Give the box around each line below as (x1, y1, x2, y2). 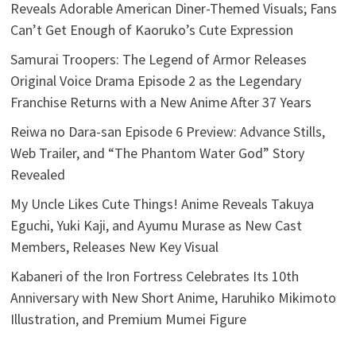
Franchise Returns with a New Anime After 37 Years (10, 93, 312, 112)
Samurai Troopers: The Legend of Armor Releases (10, 50, 308, 69)
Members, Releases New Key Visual (10, 238, 219, 257)
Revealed (10, 165, 66, 184)
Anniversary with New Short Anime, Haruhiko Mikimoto (10, 288, 337, 308)
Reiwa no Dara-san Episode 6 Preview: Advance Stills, (10, 122, 326, 141)
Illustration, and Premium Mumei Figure (10, 310, 247, 329)
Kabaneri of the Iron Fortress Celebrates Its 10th (10, 267, 300, 286)
